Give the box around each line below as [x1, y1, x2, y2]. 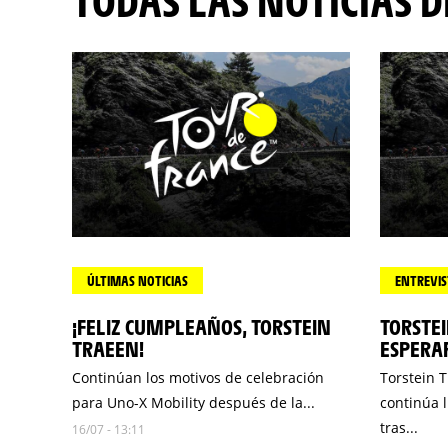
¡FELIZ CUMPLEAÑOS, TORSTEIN [72, 313, 331, 340]
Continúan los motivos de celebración [72, 368, 324, 387]
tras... [379, 418, 418, 437]
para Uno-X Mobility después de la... [72, 393, 315, 412]
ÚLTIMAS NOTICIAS [87, 272, 188, 289]
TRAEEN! [72, 335, 144, 362]
